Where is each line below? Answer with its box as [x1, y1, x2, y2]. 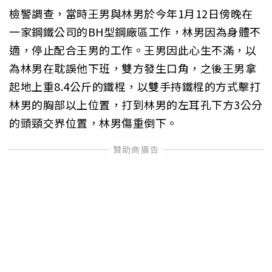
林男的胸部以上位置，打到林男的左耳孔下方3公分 [9, 96, 263, 112]
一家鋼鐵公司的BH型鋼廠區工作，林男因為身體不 [9, 23, 261, 39]
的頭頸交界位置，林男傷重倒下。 [9, 114, 178, 131]
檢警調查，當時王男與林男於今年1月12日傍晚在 [9, 5, 253, 21]
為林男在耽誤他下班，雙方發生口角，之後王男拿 [9, 59, 256, 76]
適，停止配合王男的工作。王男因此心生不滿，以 [9, 41, 256, 58]
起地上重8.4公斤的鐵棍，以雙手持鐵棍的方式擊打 [9, 78, 260, 94]
